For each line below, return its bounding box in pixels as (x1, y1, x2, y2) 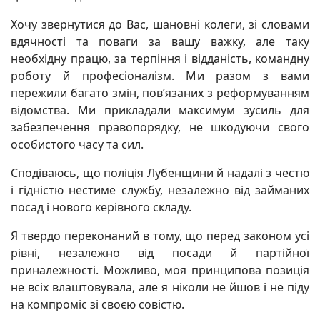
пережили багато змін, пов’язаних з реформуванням (11, 85, 309, 101)
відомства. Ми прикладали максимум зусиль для (11, 102, 309, 118)
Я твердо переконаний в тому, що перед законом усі (11, 228, 309, 244)
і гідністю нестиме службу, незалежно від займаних (11, 182, 309, 198)
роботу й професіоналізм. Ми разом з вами (11, 68, 309, 84)
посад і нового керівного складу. (11, 199, 191, 215)
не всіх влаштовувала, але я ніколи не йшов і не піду (11, 279, 309, 295)
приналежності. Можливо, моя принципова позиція (11, 262, 309, 278)
